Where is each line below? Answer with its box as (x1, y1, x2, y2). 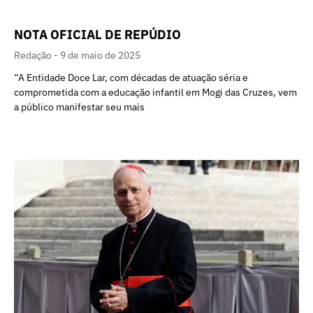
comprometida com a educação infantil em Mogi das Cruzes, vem (14, 86, 297, 99)
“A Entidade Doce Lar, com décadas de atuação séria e (14, 71, 248, 85)
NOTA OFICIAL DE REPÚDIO (14, 27, 181, 43)
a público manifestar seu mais (14, 101, 145, 114)
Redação (14, 49, 54, 62)
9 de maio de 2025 (60, 49, 140, 62)
